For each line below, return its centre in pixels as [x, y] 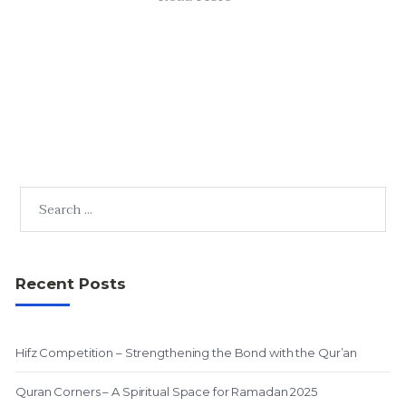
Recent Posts [71, 284]
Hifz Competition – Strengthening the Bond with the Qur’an [187, 353]
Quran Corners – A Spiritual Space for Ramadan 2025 [166, 391]
